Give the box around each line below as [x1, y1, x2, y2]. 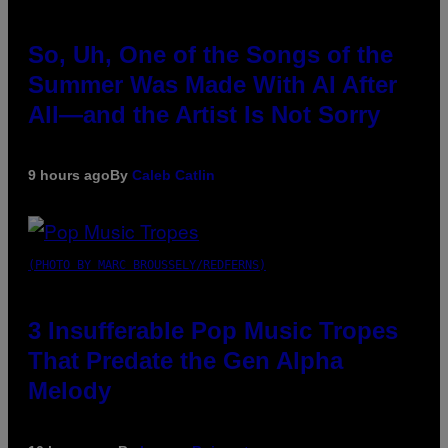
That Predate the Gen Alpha [28, 347, 343, 375]
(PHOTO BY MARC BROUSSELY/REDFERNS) [28, 258, 266, 273]
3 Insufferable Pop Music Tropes [28, 317, 398, 345]
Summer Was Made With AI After [28, 71, 397, 99]
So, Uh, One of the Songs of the [28, 41, 393, 69]
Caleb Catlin [132, 167, 215, 184]
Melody [28, 377, 111, 405]
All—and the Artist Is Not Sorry [28, 101, 380, 129]
